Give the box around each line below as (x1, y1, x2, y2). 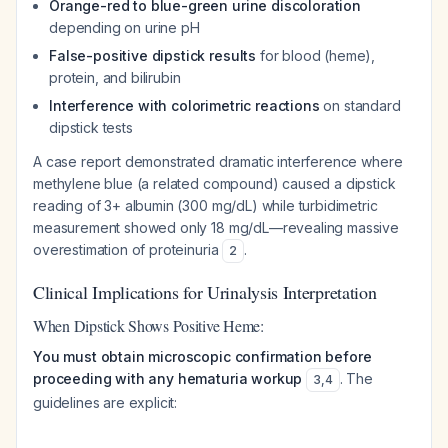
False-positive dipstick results (49, 47, 257, 64)
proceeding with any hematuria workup (33, 370, 303, 387)
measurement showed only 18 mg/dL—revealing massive (33, 219, 399, 236)
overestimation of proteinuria (33, 241, 223, 258)
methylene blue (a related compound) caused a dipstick (33, 175, 396, 192)
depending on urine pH (49, 19, 200, 36)
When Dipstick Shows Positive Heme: (33, 315, 264, 336)
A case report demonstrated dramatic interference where (33, 153, 403, 170)
